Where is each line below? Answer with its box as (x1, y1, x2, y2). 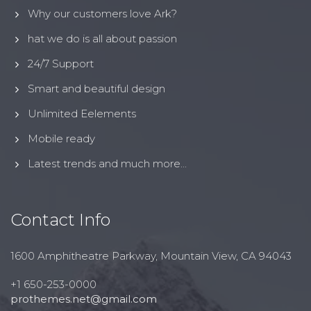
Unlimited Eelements (28, 107, 136, 121)
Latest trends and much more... (28, 157, 187, 171)
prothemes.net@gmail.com (10, 292, 157, 306)
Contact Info (10, 210, 110, 230)
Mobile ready (28, 132, 95, 146)
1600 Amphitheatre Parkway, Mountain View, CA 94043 (10, 249, 292, 263)
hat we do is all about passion (28, 32, 177, 46)
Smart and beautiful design (28, 82, 165, 96)
